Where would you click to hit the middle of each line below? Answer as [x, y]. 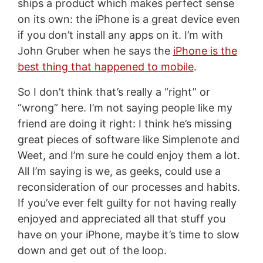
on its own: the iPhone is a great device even [129, 19]
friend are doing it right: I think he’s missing [124, 123]
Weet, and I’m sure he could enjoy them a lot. [129, 155]
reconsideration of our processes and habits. [129, 187]
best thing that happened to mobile [105, 66]
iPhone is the [205, 50]
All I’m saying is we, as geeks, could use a [119, 171]
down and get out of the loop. [92, 250]
